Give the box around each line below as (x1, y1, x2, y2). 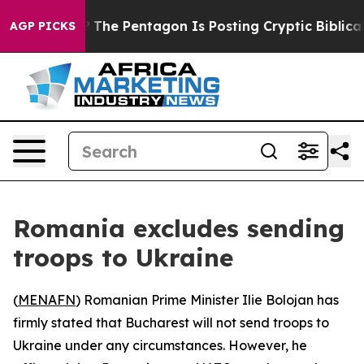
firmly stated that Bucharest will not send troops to (13, 314, 329, 331)
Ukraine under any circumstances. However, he (13, 337, 307, 353)
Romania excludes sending (13, 213, 344, 244)
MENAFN (18, 292, 76, 308)
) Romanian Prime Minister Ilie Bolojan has (76, 292, 339, 308)
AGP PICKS (10, 19, 76, 33)
